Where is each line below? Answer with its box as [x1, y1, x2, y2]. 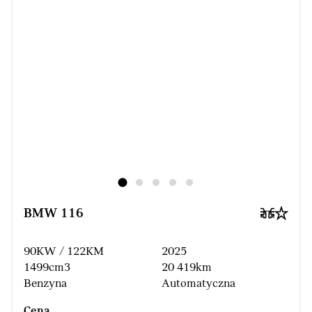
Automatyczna [162, 277, 235, 291]
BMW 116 [24, 207, 84, 221]
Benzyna [24, 277, 67, 291]
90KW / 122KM [24, 245, 104, 259]
